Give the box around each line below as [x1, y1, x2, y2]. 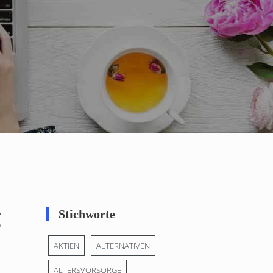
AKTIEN [54, 240, 79, 252]
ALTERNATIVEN [96, 240, 150, 252]
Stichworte [58, 207, 115, 221]
